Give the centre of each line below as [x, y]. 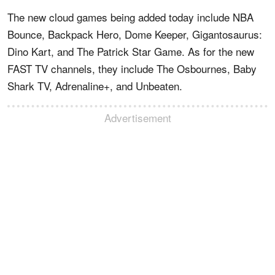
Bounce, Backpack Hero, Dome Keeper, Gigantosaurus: [135, 34]
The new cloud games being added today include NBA [130, 17]
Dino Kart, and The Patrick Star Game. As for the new [131, 51]
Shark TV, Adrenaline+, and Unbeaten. [95, 86]
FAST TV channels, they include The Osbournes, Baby [132, 68]
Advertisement [137, 118]
